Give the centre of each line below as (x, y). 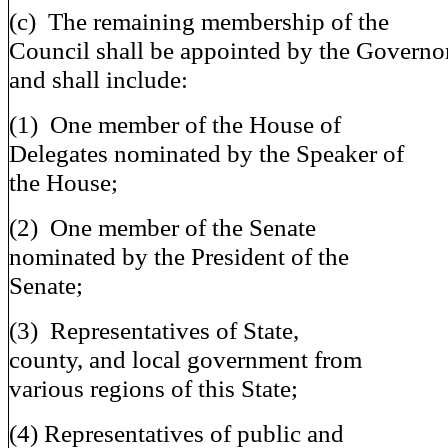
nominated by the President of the (179, 256)
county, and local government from (185, 359)
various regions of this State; (153, 388)
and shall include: (98, 79)
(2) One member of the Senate (162, 227)
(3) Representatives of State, (154, 330)
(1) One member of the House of (175, 124)
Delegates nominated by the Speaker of (206, 153)
